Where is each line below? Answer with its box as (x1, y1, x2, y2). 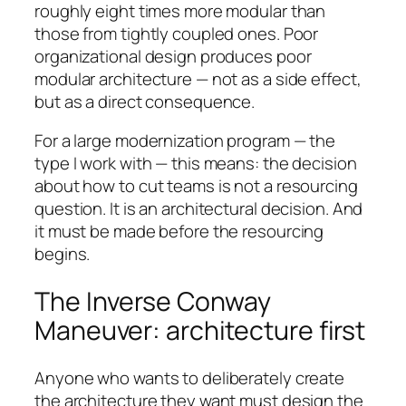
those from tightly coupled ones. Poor (34, 21, 319, 45)
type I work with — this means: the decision (34, 151, 357, 176)
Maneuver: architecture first (34, 312, 366, 348)
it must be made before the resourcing (34, 219, 324, 244)
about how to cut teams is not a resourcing (34, 174, 358, 198)
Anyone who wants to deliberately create (34, 365, 345, 390)
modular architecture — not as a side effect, (34, 66, 362, 91)
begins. (34, 242, 91, 266)
